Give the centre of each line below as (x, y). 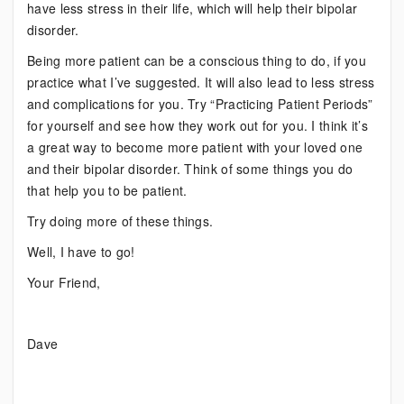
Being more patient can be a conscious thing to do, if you (197, 60)
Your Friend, (64, 282)
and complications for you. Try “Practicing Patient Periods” (200, 104)
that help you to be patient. (107, 190)
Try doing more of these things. (120, 221)
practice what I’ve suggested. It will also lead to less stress (201, 82)
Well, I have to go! (81, 252)
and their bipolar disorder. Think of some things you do (190, 169)
